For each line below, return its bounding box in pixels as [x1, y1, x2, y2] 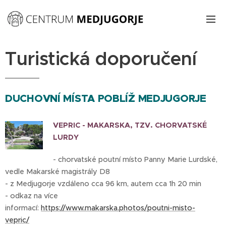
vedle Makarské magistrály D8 [5, 167, 110, 176]
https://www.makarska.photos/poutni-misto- [41, 203, 195, 212]
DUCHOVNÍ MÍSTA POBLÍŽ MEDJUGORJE [5, 92, 206, 105]
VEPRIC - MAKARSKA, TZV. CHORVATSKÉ [52, 121, 207, 130]
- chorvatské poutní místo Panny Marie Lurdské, [52, 155, 217, 164]
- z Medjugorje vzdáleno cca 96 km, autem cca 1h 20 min [5, 179, 203, 188]
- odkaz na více [5, 191, 58, 200]
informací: [5, 203, 41, 212]
